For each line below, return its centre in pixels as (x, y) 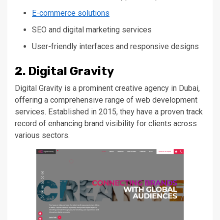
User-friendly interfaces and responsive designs (115, 46)
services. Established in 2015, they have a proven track (109, 111)
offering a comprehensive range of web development (106, 100)
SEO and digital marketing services (92, 29)
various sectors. (42, 135)
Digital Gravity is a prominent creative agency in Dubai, (107, 88)
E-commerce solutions (71, 13)
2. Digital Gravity (64, 71)
